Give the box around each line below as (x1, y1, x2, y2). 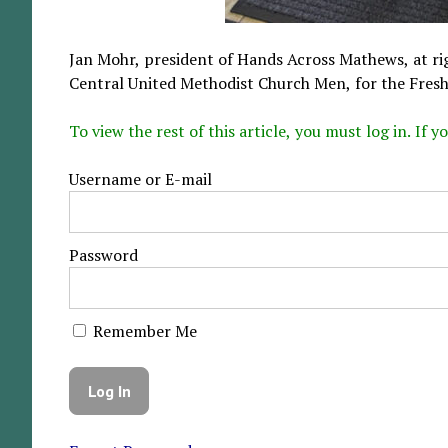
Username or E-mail (68, 168, 212, 191)
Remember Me (88, 320, 197, 343)
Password (68, 244, 138, 267)
